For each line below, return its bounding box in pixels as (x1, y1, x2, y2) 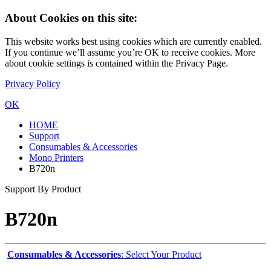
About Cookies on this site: (5, 11, 137, 25)
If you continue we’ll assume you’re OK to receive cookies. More (5, 47, 255, 58)
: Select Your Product (121, 249, 201, 260)
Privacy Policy (5, 79, 60, 90)
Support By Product (5, 184, 81, 195)
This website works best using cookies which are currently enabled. (5, 36, 262, 47)
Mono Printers (29, 152, 83, 163)
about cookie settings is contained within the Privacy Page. (5, 58, 228, 69)
